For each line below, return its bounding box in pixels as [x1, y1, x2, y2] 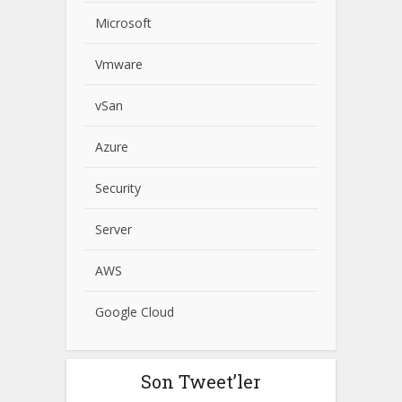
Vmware [95, 55, 143, 73]
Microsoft [95, 13, 152, 31]
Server [95, 220, 132, 238]
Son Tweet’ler [141, 369, 261, 393]
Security [95, 179, 141, 197]
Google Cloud [95, 302, 174, 320]
